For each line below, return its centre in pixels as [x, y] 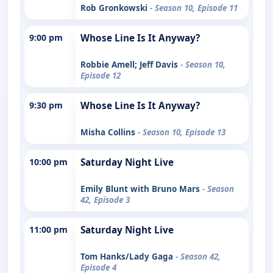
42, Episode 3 [105, 200]
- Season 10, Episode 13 [182, 132]
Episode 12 [101, 75]
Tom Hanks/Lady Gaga [128, 256]
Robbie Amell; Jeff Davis [130, 64]
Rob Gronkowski [115, 8]
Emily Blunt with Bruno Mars [141, 189]
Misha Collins [109, 132]
